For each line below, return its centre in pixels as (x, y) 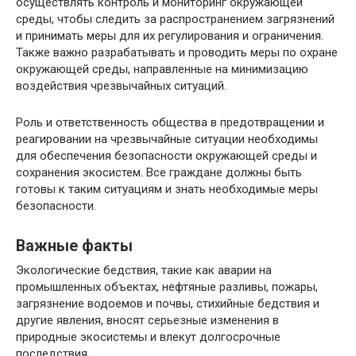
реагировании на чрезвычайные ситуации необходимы (167, 139)
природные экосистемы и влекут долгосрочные (148, 337)
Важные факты (74, 246)
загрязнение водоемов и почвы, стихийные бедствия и (168, 304)
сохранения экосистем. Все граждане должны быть (159, 172)
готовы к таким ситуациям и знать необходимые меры (167, 189)
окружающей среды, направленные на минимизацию (162, 69)
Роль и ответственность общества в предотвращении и (170, 122)
